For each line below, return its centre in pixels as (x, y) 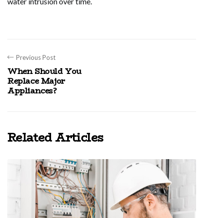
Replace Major (36, 81)
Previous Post (36, 57)
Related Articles (55, 137)
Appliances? (32, 91)
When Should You (44, 71)
